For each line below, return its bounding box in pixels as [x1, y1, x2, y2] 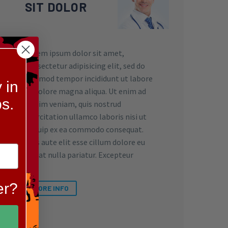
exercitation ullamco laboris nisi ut [25, 111, 147, 122]
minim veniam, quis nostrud [25, 99, 121, 109]
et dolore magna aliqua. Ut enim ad [25, 86, 146, 97]
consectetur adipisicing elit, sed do [25, 61, 145, 71]
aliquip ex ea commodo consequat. [25, 124, 144, 135]
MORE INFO [33, 183, 69, 192]
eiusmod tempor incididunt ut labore [25, 73, 153, 84]
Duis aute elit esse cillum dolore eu [25, 137, 145, 148]
